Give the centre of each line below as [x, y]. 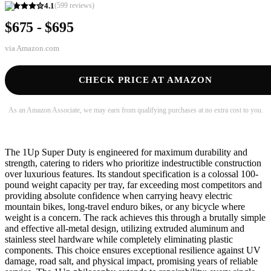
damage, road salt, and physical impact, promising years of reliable [131, 261]
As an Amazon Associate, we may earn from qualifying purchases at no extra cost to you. [135, 110]
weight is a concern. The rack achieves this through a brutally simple [135, 218]
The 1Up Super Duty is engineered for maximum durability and [126, 152]
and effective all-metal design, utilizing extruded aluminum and [125, 229]
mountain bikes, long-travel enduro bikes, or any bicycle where [125, 207]
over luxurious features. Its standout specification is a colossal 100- [132, 174]
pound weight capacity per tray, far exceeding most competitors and [133, 185]
